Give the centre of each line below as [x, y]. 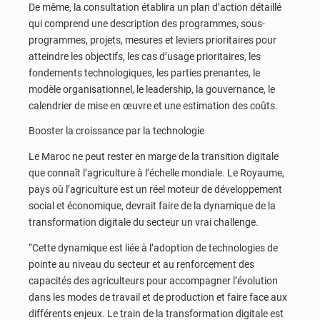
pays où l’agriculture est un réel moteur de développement [155, 189]
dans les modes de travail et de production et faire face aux [158, 297]
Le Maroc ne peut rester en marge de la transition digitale [154, 156]
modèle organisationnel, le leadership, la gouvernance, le [152, 89]
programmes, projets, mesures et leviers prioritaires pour [152, 40]
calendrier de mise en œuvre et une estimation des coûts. [153, 105]
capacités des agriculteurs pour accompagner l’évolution [153, 280]
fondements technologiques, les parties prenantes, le [144, 72]
